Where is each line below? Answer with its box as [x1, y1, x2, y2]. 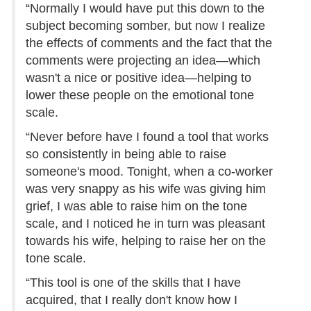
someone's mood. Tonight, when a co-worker [26, 165, 273, 179]
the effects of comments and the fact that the [26, 36, 272, 51]
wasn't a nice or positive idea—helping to [26, 71, 251, 85]
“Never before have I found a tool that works [26, 130, 269, 144]
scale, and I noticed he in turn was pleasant [26, 217, 265, 231]
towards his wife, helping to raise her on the [26, 234, 266, 249]
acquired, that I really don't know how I [26, 293, 237, 308]
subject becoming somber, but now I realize [26, 19, 265, 33]
